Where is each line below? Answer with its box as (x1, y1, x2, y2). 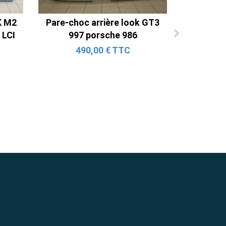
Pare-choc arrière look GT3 (46, 17, 159, 28)
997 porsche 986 (68, 30, 137, 41)
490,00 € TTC (75, 45, 130, 56)
